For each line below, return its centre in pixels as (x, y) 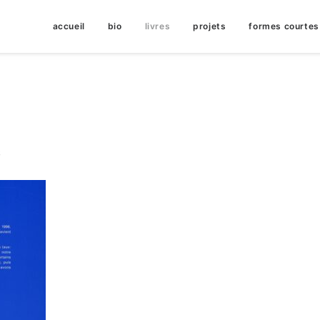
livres (157, 26)
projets (210, 26)
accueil (69, 26)
